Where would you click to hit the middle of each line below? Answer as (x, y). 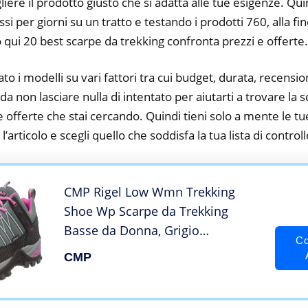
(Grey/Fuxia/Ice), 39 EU (129, 250)
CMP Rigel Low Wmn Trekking (150, 192)
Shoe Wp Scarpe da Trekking (146, 211)
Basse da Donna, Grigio (132, 231)
